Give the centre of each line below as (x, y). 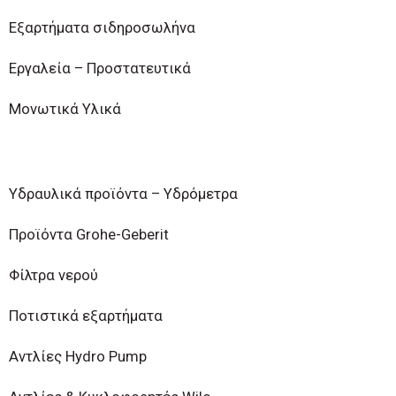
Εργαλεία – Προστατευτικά (100, 69)
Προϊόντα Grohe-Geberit (89, 235)
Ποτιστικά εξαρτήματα (86, 316)
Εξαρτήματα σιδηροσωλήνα (102, 28)
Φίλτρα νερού (53, 275)
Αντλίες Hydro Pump (78, 356)
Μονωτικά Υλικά (65, 110)
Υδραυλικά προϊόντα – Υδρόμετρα (123, 194)
